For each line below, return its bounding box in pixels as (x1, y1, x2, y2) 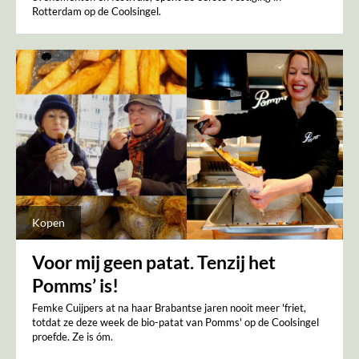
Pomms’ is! (32, 273, 119, 296)
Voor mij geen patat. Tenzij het (32, 250, 276, 273)
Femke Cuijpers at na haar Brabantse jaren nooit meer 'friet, (32, 301, 306, 314)
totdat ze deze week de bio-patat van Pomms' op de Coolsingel (32, 315, 319, 329)
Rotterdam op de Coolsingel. (32, 5, 161, 18)
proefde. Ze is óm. (32, 329, 113, 343)
